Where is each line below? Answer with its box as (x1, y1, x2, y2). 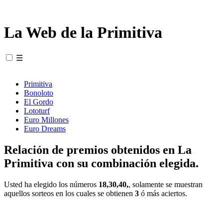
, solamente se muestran (128, 180, 203, 189)
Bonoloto (24, 88, 53, 97)
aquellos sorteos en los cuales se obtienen (4, 189, 135, 198)
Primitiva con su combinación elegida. (4, 156, 199, 170)
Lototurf (24, 106, 50, 115)
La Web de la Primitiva (4, 23, 162, 42)
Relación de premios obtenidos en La (4, 143, 192, 156)
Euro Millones (24, 115, 69, 124)
